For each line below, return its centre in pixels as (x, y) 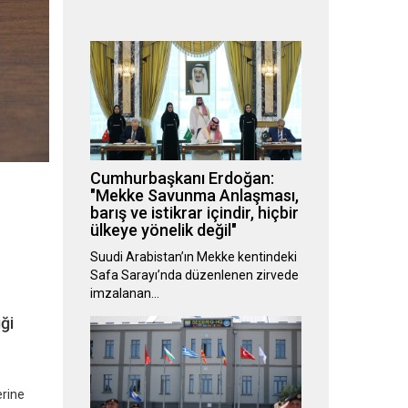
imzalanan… (124, 294)
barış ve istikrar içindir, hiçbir (194, 213)
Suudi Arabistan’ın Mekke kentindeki (193, 257)
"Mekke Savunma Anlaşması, (194, 196)
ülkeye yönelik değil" (163, 230)
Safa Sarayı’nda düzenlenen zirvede (194, 275)
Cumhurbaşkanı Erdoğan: (182, 178)
